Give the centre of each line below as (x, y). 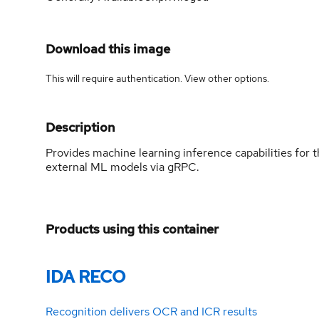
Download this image (108, 48)
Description (80, 127)
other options (237, 78)
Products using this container (132, 229)
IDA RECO (85, 276)
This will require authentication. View (127, 78)
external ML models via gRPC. (122, 167)
